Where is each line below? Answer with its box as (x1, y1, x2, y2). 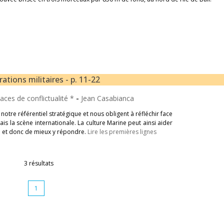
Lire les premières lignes (87, 127, 156, 136)
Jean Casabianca (81, 93, 134, 103)
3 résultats (24, 158, 54, 167)
